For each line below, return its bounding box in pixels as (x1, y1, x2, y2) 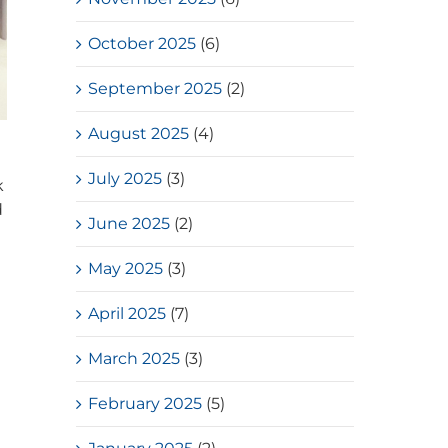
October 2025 (88, 33, 197, 53)
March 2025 (88, 348, 181, 368)
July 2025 (88, 168, 163, 188)
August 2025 (88, 123, 190, 143)
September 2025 (88, 78, 223, 98)
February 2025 (88, 393, 203, 413)
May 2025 (88, 258, 164, 278)
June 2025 (88, 213, 171, 233)
